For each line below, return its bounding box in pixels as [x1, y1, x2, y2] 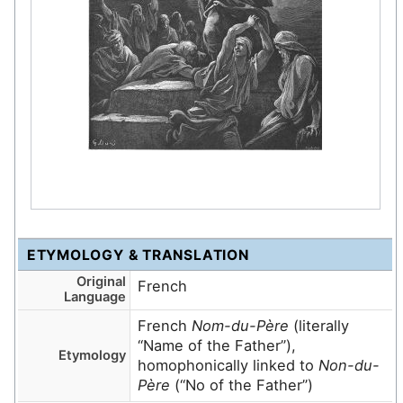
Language [63, 289, 126, 306]
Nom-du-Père [192, 317, 290, 336]
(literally [289, 317, 350, 336]
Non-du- [318, 356, 381, 375]
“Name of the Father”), [138, 336, 297, 355]
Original [76, 273, 126, 291]
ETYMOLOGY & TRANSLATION [26, 246, 249, 264]
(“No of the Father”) [170, 376, 314, 395]
